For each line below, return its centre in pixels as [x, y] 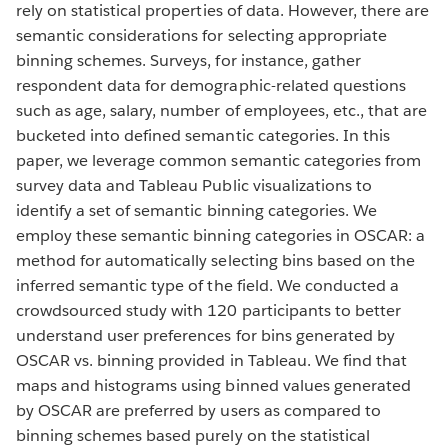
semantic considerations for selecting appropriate [201, 35]
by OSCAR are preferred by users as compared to [198, 410]
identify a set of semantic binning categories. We [196, 210]
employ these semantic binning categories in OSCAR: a [220, 235]
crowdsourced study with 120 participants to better [208, 310]
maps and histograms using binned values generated [213, 385]
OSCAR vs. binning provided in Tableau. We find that [211, 360]
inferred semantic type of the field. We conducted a [207, 285]
